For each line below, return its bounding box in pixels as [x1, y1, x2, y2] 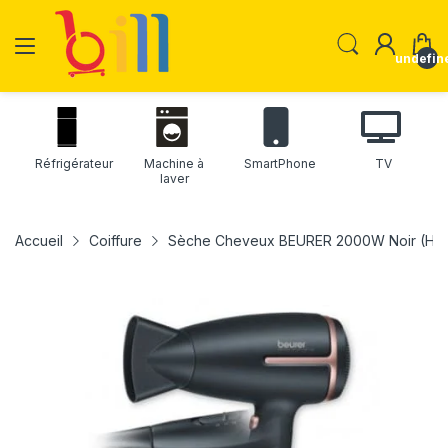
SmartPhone [244, 156, 316, 171]
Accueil [15, 232, 63, 249]
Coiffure [89, 232, 142, 249]
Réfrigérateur [35, 156, 113, 171]
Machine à [144, 156, 205, 171]
